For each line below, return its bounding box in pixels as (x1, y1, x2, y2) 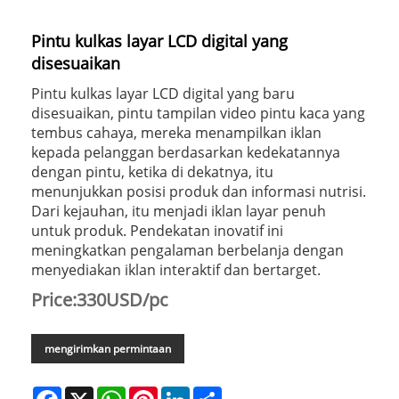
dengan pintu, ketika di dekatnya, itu (31, 161, 273, 182)
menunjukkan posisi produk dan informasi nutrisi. (31, 181, 366, 201)
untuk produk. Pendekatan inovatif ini (31, 220, 283, 240)
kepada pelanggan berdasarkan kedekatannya (31, 142, 340, 162)
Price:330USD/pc (31, 287, 168, 312)
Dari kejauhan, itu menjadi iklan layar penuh (31, 200, 326, 221)
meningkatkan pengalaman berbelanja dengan (31, 240, 344, 260)
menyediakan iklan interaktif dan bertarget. (31, 259, 321, 280)
